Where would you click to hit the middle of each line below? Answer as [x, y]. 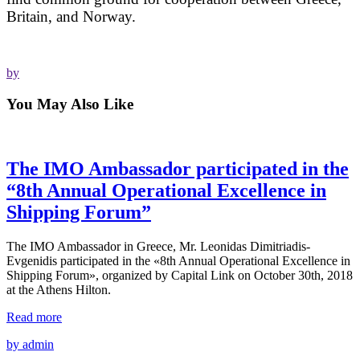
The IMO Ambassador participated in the [178, 169]
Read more [34, 317]
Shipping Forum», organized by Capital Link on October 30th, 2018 [180, 276]
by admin [30, 345]
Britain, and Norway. [71, 16]
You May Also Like [70, 104]
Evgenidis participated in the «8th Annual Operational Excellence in [178, 261]
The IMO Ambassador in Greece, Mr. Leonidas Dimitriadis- [158, 247]
